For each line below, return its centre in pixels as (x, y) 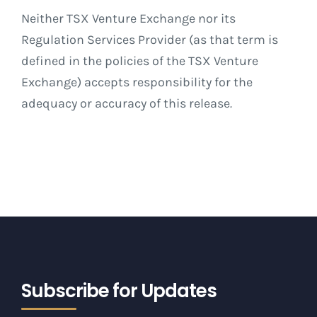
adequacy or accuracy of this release (125, 104)
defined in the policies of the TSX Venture (139, 61)
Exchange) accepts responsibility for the (137, 82)
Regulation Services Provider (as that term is (149, 40)
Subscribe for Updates (119, 291)
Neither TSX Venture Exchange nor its (128, 19)
